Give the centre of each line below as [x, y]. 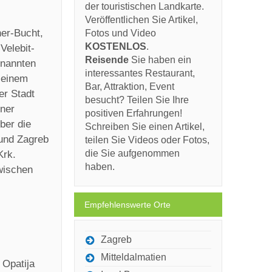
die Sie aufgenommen [132, 153]
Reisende [107, 60]
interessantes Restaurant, [140, 73]
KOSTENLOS [116, 46]
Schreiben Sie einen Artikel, [145, 127]
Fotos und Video [121, 33]
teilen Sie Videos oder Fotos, [147, 140]
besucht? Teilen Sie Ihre [137, 100]
